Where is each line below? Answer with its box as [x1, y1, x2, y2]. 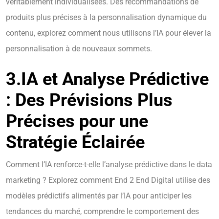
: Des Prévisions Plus [6, 90, 173, 111]
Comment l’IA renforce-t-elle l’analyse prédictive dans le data [6, 160, 212, 170]
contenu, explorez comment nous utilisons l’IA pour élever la [6, 28, 211, 38]
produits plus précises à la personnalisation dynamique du [6, 13, 207, 22]
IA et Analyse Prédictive [21, 69, 209, 90]
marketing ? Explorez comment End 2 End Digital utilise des [6, 175, 210, 185]
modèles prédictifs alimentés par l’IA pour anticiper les [6, 191, 192, 201]
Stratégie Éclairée [6, 132, 145, 153]
